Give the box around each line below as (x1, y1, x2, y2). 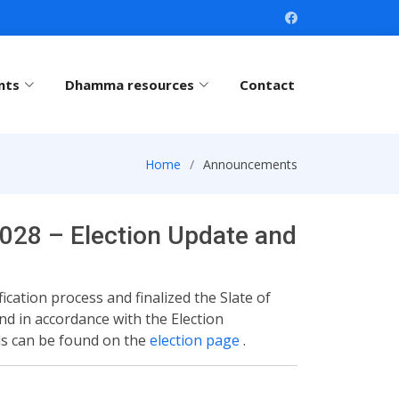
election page (150, 330, 243, 350)
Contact (240, 76, 295, 94)
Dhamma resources (65, 76, 194, 94)
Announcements (203, 155, 297, 173)
